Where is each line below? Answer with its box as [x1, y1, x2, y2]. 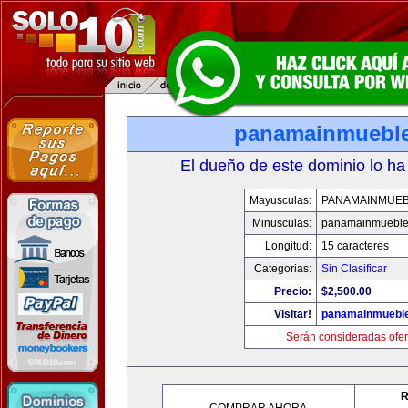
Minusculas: [252, 217, 311, 229]
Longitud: [265, 240, 311, 252]
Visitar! [274, 308, 311, 321]
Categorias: [254, 262, 311, 275]
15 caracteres [321, 240, 389, 252]
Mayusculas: [250, 194, 311, 207]
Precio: [274, 285, 311, 298]
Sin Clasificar [321, 262, 387, 275]
